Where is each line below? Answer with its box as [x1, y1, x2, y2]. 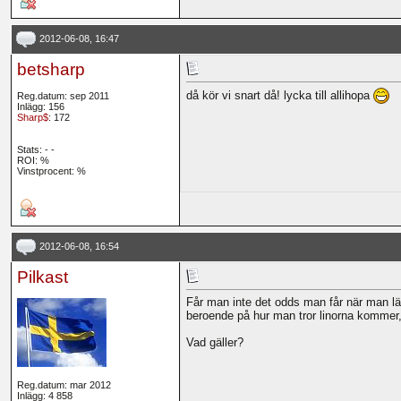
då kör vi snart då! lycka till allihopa [185, 88, 373, 102]
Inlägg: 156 [16, 101, 64, 113]
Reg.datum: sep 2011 [16, 90, 109, 102]
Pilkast [16, 268, 68, 287]
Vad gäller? [185, 336, 243, 350]
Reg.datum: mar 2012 [16, 380, 111, 391]
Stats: [16, 144, 45, 156]
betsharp [16, 60, 85, 80]
